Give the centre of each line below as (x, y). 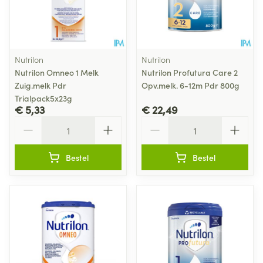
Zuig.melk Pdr (41, 85)
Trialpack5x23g (43, 98)
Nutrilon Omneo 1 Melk (57, 72)
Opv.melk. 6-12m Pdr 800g (190, 85)
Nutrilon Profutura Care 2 (190, 72)
